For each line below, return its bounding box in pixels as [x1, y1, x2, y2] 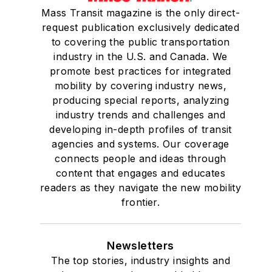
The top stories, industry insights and [50, 254, 231, 267]
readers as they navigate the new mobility [39, 181, 242, 194]
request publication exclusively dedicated [41, 21, 240, 33]
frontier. [121, 195, 160, 208]
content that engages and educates [55, 166, 226, 179]
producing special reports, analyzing [52, 93, 229, 106]
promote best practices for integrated [50, 64, 231, 77]
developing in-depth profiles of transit [49, 123, 232, 135]
